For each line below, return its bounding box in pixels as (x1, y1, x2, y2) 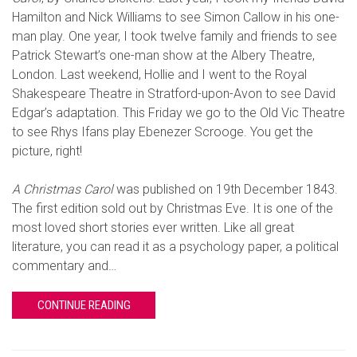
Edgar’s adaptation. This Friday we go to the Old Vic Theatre (12, 104, 345, 120)
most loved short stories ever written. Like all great (12, 219, 294, 235)
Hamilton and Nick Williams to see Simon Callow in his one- (12, 9, 339, 25)
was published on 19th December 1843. (113, 181, 338, 197)
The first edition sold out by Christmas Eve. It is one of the (12, 200, 333, 216)
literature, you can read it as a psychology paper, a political (12, 238, 339, 254)
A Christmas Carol (12, 181, 113, 197)
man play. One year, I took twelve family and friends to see (12, 28, 337, 44)
